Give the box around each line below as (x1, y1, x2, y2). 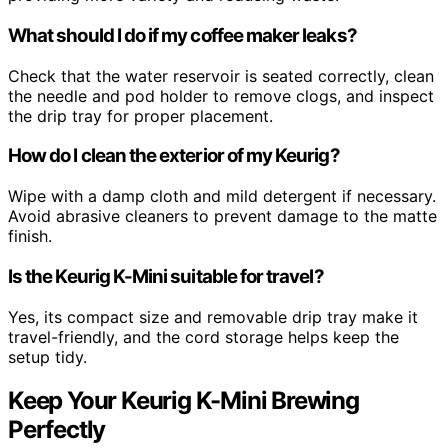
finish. (8, 226, 52, 247)
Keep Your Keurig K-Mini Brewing (8, 386, 359, 416)
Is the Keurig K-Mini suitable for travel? (8, 264, 324, 288)
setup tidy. (8, 346, 87, 367)
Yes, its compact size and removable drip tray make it (8, 306, 418, 327)
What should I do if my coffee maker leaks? (8, 23, 357, 47)
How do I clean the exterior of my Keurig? (8, 144, 340, 168)
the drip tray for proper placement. (8, 105, 273, 126)
